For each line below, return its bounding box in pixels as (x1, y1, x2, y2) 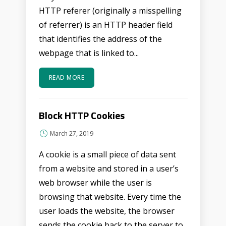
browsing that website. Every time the (38, 191, 181, 202)
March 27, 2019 (49, 129, 93, 138)
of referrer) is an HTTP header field (38, 19, 173, 30)
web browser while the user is (38, 177, 152, 188)
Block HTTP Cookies (38, 107, 125, 123)
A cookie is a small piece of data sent (38, 149, 176, 160)
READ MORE (48, 73, 84, 82)
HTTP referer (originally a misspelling (38, 5, 182, 16)
